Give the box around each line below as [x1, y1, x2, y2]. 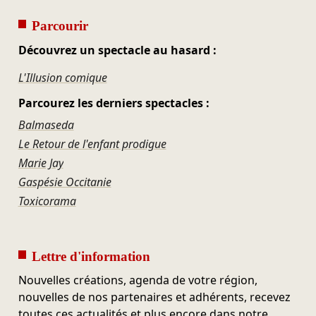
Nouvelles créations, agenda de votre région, [18, 272, 257, 288]
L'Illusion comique [18, 69, 107, 85]
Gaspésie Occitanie [18, 174, 111, 190]
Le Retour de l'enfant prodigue [18, 136, 166, 152]
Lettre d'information [31, 248, 150, 264]
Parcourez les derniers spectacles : [18, 95, 209, 111]
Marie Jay [18, 155, 63, 171]
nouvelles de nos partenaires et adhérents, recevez [18, 289, 291, 305]
